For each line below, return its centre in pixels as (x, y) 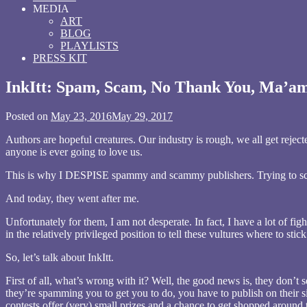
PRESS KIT (60, 58)
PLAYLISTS (89, 46)
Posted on (28, 116)
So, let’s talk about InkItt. (60, 257)
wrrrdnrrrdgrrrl (205, 128)
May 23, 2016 (81, 116)
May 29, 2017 (142, 116)
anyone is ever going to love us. (74, 151)
